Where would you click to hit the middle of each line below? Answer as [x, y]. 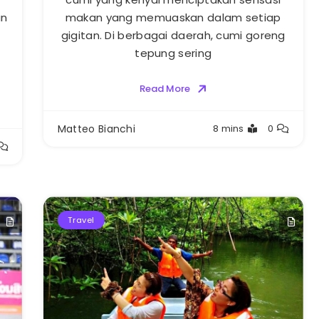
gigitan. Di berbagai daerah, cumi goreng [173, 36]
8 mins [228, 129]
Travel [81, 220]
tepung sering [173, 53]
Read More [164, 89]
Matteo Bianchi [96, 129]
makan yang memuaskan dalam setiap [173, 18]
